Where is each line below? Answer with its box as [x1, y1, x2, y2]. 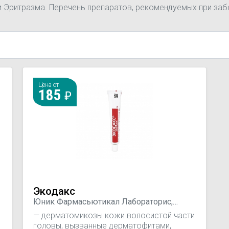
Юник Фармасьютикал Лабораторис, [33, 196, 173, 207]
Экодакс [33, 185, 75, 197]
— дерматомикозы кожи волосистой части [33, 210, 195, 220]
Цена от [38, 81, 59, 88]
